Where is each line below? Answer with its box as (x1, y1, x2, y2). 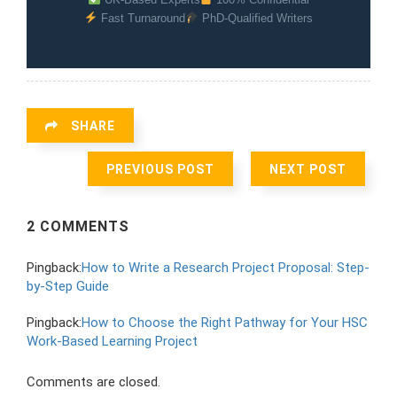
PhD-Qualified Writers (198, 11, 313, 25)
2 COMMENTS (27, 217, 129, 235)
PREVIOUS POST (106, 161, 214, 176)
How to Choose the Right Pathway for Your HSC (82, 314, 368, 331)
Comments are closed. (27, 373, 160, 390)
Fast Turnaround (97, 11, 185, 25)
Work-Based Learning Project (27, 332, 198, 349)
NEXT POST (269, 161, 346, 176)
